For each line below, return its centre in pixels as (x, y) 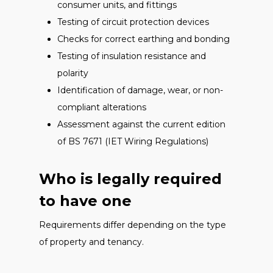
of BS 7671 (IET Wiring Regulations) (133, 141)
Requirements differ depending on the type (133, 225)
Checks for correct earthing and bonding (144, 39)
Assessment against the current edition (141, 124)
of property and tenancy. (91, 242)
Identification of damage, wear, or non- (140, 90)
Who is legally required (130, 179)
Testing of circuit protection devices (133, 22)
